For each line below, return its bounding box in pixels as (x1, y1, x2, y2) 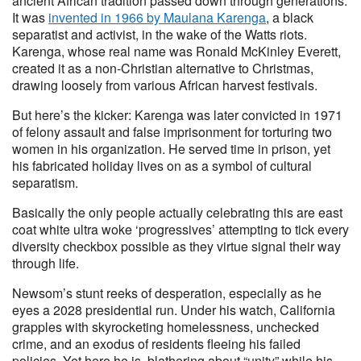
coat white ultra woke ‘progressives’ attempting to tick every (12, 220, 349, 239)
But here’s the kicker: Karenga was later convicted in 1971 (12, 106, 342, 124)
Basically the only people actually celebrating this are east (12, 203, 342, 222)
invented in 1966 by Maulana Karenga (48, 8, 266, 27)
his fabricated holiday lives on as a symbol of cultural (12, 156, 312, 175)
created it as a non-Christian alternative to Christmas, (12, 59, 313, 77)
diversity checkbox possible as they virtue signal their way (12, 237, 341, 255)
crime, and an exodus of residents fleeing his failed (12, 334, 301, 353)
